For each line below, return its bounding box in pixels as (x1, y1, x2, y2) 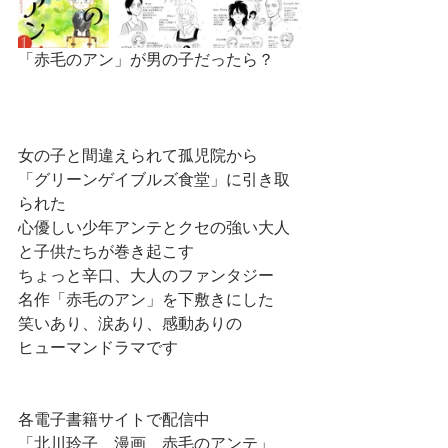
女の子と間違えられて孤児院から (18, 147, 262, 164)
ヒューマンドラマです (18, 339, 182, 356)
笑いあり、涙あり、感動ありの (18, 315, 246, 332)
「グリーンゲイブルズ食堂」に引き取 (18, 171, 290, 188)
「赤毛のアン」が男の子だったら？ (18, 51, 278, 68)
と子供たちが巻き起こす (18, 243, 198, 260)
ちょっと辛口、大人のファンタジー (18, 267, 278, 284)
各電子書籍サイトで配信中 (18, 411, 214, 428)
